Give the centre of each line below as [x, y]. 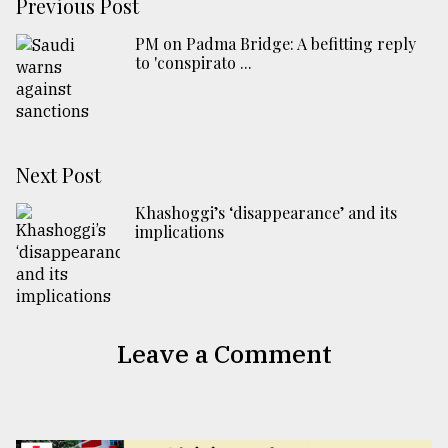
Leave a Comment [224, 354]
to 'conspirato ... [193, 63]
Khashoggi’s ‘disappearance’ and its [266, 213]
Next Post [58, 175]
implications [179, 232]
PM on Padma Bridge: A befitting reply [275, 44]
